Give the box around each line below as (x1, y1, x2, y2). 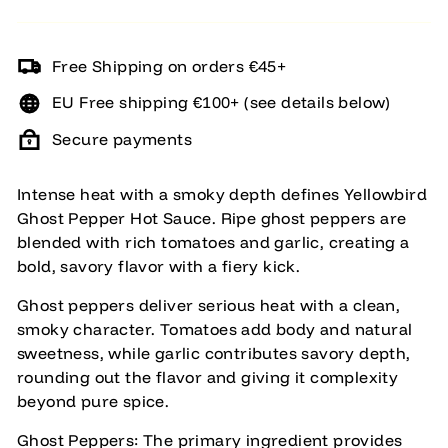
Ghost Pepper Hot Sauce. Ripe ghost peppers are (17, 208, 407, 228)
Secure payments (52, 128, 192, 149)
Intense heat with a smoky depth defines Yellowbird (17, 184, 427, 204)
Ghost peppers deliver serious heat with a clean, (17, 295, 401, 315)
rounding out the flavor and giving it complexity (17, 367, 399, 387)
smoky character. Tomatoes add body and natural (17, 319, 413, 339)
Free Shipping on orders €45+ (52, 55, 287, 76)
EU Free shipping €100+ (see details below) (52, 92, 391, 113)
